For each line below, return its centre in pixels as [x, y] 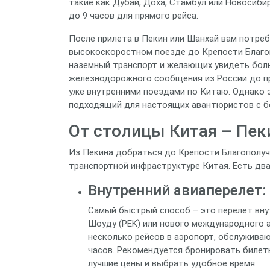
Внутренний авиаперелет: [177, 190]
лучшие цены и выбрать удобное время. [172, 263]
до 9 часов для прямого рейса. [133, 15]
